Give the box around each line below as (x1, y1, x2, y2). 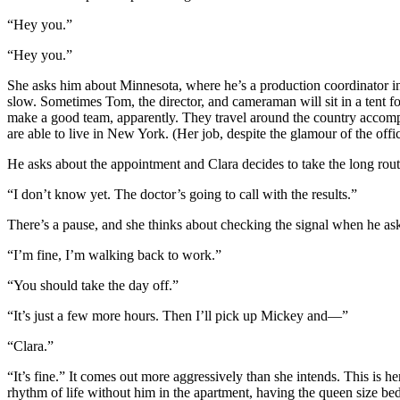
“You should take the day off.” (7, 277, 182, 293)
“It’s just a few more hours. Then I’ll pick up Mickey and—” (7, 307, 348, 323)
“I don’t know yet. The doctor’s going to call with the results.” (7, 186, 357, 202)
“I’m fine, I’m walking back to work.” (7, 246, 221, 262)
